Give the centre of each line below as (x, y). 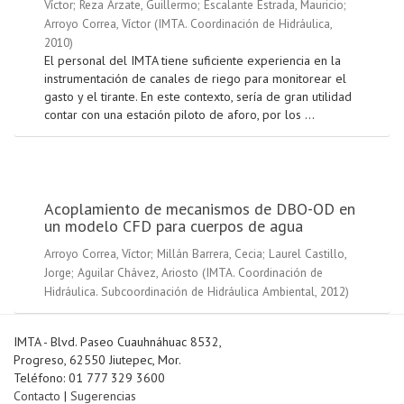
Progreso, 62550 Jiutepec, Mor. (97, 360)
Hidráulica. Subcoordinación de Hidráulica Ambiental (179, 292)
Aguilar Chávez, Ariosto (138, 273)
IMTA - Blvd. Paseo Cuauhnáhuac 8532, (117, 342)
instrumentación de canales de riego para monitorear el (195, 79)
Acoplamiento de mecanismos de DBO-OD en (200, 209)
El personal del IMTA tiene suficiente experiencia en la (193, 61)
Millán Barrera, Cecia (210, 254)
